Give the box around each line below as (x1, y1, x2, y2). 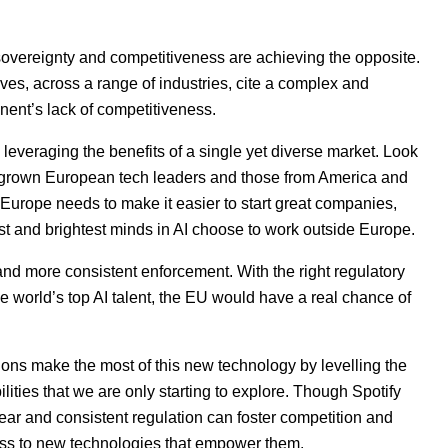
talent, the (112, 289, 185, 307)
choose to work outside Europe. (192, 221, 415, 239)
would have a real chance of (212, 289, 411, 307)
